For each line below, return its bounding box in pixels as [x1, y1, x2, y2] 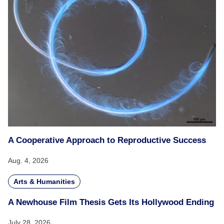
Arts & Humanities [13, 177, 75, 185]
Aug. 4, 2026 [8, 156, 48, 164]
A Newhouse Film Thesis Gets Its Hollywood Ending [8, 197, 214, 207]
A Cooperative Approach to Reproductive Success [8, 135, 206, 145]
